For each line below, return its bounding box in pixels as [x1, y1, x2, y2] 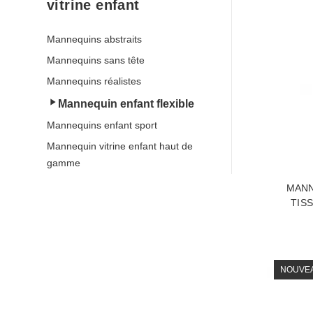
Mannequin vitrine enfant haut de [47, 140, 193, 152]
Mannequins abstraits [47, 34, 142, 45]
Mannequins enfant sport [47, 119, 157, 131]
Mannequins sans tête [47, 54, 145, 66]
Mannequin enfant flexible [58, 98, 194, 110]
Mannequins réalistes [47, 75, 141, 87]
